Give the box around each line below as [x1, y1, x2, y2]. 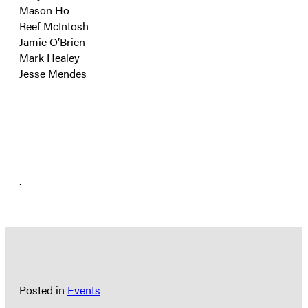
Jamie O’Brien [19, 33, 85, 49]
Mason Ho [19, 1, 69, 18]
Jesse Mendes [19, 65, 87, 81]
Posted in [19, 281, 67, 298]
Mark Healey [19, 49, 80, 65]
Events [67, 281, 100, 298]
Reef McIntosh [19, 17, 89, 34]
